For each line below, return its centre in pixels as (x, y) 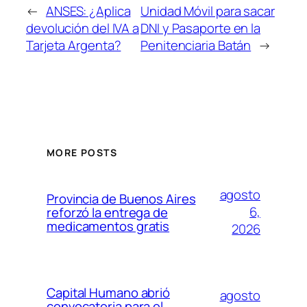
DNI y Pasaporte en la (201, 28)
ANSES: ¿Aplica (88, 11)
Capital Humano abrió (108, 292)
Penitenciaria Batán (196, 45)
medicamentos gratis (108, 226)
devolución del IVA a (83, 28)
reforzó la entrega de (107, 212)
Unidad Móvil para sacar (208, 11)
